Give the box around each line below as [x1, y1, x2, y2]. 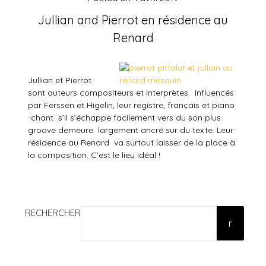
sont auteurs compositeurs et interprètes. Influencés [28, 87, 235, 98]
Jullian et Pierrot [28, 74, 94, 85]
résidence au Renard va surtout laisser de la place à [28, 137, 236, 148]
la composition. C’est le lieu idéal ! [28, 149, 161, 160]
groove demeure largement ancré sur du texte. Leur [28, 124, 234, 135]
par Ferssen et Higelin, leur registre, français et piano [28, 99, 235, 110]
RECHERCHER [25, 207, 81, 218]
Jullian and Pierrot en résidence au [38, 12, 228, 27]
